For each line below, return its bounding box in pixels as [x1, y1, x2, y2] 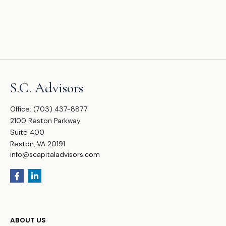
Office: [10, 104, 33, 114]
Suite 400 [10, 128, 44, 137]
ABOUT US [10, 216, 46, 224]
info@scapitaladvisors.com [10, 150, 100, 159]
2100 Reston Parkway [10, 116, 81, 125]
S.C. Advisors [10, 79, 83, 96]
